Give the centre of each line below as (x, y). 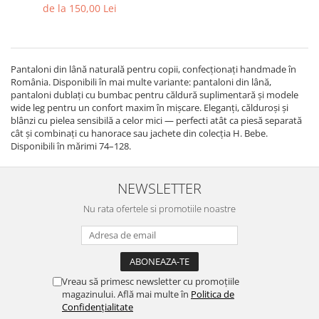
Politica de (213, 294)
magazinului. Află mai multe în (126, 294)
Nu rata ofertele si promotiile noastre (159, 209)
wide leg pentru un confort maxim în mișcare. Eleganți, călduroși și (150, 108)
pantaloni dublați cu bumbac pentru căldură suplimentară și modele (155, 95)
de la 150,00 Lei (80, 9)
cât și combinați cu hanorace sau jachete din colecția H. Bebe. (139, 134)
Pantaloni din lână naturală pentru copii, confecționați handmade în (153, 69)
